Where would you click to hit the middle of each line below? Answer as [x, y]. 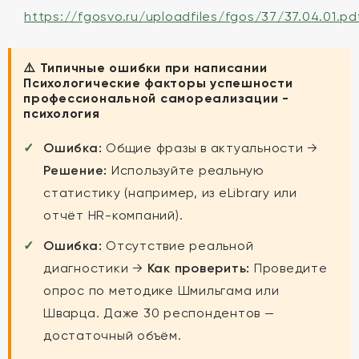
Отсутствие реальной [178, 246]
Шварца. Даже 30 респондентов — [159, 313]
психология [62, 113]
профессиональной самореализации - [156, 98]
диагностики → [95, 268]
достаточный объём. [113, 335]
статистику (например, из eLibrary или [170, 193]
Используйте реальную [186, 170]
